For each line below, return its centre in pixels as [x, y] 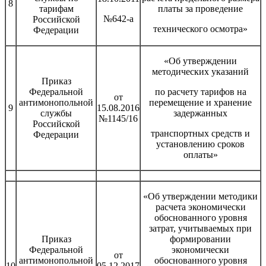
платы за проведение [200, 8]
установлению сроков [200, 144]
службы [56, 113]
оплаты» [200, 154]
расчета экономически [200, 207]
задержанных [200, 113]
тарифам [56, 8]
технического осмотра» [200, 28]
